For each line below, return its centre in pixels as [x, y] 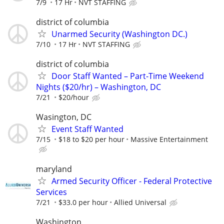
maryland [54, 169]
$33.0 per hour [83, 202]
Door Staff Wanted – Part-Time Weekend [128, 76]
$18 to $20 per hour [91, 139]
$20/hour [74, 97]
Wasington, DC [64, 117]
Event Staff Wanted [87, 129]
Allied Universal [140, 202]
